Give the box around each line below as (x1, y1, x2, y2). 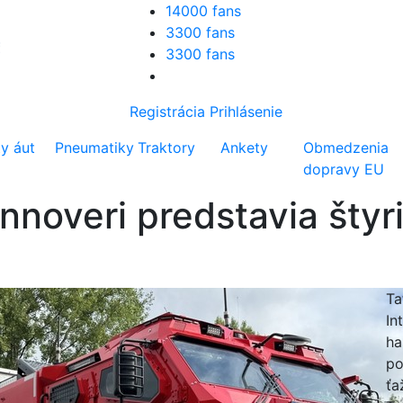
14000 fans (166, 2, 241, 20)
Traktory (138, 139, 196, 157)
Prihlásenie (210, 103, 282, 121)
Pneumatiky (55, 139, 135, 157)
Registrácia (130, 103, 205, 121)
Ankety (220, 139, 269, 157)
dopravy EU (303, 160, 385, 178)
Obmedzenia (303, 139, 390, 157)
